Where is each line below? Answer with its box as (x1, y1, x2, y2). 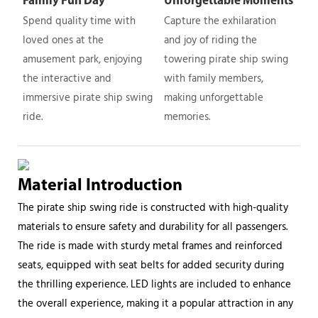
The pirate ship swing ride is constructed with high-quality (18, 199, 288, 216)
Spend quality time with (22, 12, 136, 30)
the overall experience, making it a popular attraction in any (18, 295, 293, 312)
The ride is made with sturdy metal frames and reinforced (18, 237, 283, 255)
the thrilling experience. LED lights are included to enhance (18, 275, 291, 293)
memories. (163, 108, 210, 126)
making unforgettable (163, 89, 263, 106)
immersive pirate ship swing (22, 89, 153, 106)
